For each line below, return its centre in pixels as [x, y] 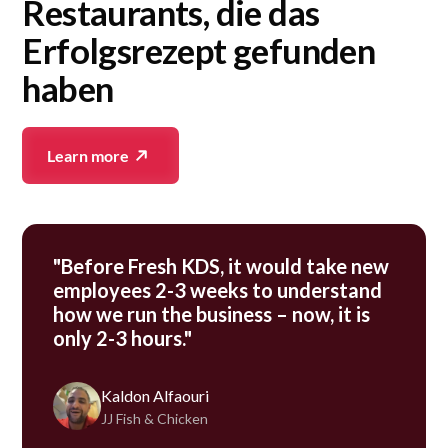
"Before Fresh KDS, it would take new [220, 266]
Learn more [88, 155]
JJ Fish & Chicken [154, 418]
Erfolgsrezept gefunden [199, 50]
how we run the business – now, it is [211, 314]
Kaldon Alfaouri [154, 395]
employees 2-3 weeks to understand [217, 290]
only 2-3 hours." [122, 338]
